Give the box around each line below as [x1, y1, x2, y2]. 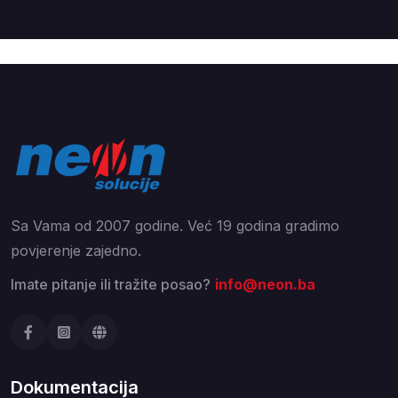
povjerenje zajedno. [11, 242, 141, 259]
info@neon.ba [215, 275, 315, 293]
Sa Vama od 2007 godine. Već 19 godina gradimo [11, 217, 339, 235]
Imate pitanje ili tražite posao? [11, 275, 211, 293]
